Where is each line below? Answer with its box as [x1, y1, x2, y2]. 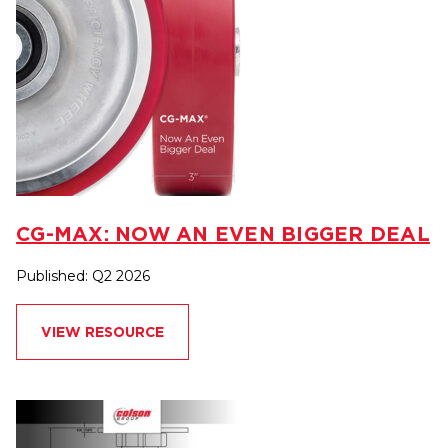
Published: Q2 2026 [16, 266, 150, 285]
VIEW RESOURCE [41, 323, 164, 340]
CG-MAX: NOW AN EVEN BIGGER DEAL [16, 221, 430, 245]
